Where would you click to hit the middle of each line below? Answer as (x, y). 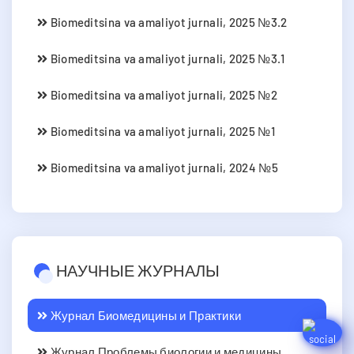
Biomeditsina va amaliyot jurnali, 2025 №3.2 (168, 22)
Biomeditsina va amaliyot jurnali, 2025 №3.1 (166, 58)
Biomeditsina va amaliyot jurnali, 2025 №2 (162, 94)
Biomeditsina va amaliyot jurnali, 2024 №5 (163, 167)
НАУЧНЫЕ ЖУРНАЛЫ (138, 270)
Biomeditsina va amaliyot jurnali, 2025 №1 (161, 131)
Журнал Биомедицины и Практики (145, 315)
